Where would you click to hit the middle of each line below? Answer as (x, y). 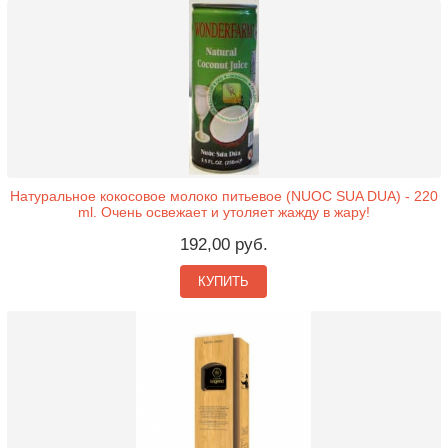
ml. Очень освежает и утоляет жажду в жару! (223, 212)
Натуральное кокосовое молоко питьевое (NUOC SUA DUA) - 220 (223, 196)
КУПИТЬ (224, 281)
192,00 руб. (223, 244)
